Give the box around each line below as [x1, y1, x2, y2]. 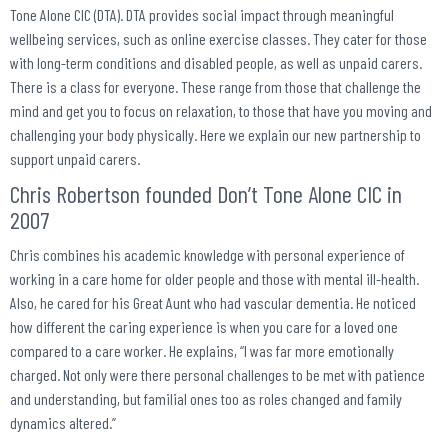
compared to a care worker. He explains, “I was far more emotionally [10, 341, 394, 361]
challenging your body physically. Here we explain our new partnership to [10, 125, 421, 145]
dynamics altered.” [10, 413, 116, 433]
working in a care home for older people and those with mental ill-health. [10, 269, 419, 289]
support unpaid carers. [10, 149, 140, 169]
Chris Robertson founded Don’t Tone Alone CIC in [10, 179, 402, 209]
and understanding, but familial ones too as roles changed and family [10, 389, 402, 409]
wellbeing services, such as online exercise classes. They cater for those [10, 29, 427, 49]
